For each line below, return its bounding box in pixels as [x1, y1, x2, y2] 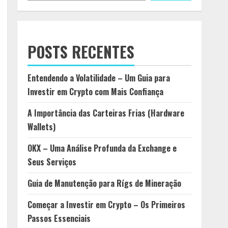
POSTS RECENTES [27, 40, 134, 63]
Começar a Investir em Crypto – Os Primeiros [27, 198, 185, 211]
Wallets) [27, 121, 55, 133]
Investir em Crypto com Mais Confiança [27, 85, 163, 98]
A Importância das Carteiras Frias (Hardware [27, 107, 184, 119]
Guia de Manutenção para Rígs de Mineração [27, 177, 181, 189]
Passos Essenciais [27, 212, 91, 224]
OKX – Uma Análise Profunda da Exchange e [27, 142, 177, 154]
